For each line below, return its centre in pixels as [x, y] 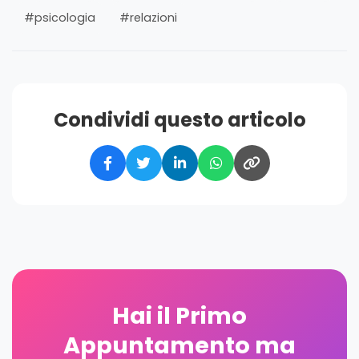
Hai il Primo [179, 315]
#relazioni [148, 17]
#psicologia [60, 17]
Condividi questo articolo [179, 119]
